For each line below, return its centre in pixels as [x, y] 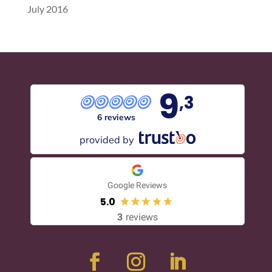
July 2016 [47, 9]
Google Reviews [138, 185]
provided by [107, 139]
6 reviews [116, 117]
